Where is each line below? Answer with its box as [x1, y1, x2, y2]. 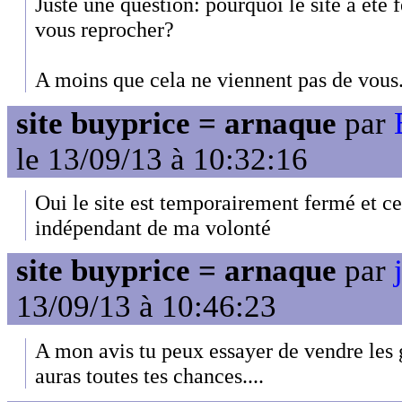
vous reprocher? [35, 17, 174, 42]
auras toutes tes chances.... [35, 363, 264, 388]
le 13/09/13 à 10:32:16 [16, 141, 308, 177]
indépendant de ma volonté [35, 214, 271, 240]
